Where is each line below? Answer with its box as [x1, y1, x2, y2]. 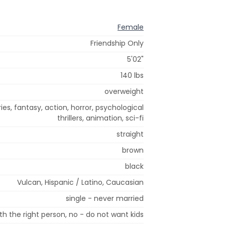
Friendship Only [90, 38, 144, 48]
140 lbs [121, 70, 144, 80]
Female [118, 22, 144, 32]
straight [117, 129, 144, 139]
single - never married [66, 193, 144, 203]
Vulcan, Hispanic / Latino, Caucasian [17, 177, 144, 187]
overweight [104, 86, 144, 96]
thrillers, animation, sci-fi [57, 113, 144, 123]
